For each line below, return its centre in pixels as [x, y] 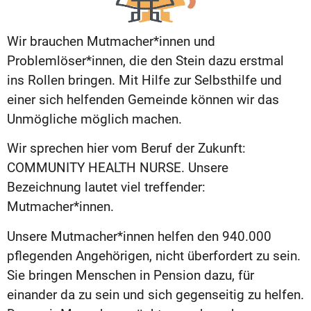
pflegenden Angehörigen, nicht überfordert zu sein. [154, 255]
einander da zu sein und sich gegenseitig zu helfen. [155, 294]
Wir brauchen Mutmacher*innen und [111, 41]
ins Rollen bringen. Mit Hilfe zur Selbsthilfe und [144, 80]
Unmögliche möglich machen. [94, 119]
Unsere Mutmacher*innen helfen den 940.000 [139, 236]
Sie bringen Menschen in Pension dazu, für [131, 275]
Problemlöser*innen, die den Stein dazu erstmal [145, 60]
